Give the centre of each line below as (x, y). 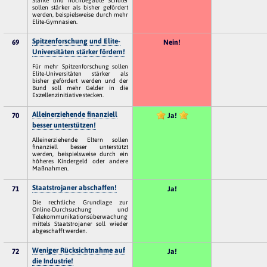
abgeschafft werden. (60, 230)
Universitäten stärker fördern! (79, 52)
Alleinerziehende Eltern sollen (80, 139)
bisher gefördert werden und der (80, 80)
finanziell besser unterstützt (80, 146)
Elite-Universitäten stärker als (80, 73)
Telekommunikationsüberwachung (80, 216)
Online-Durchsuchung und (80, 209)
